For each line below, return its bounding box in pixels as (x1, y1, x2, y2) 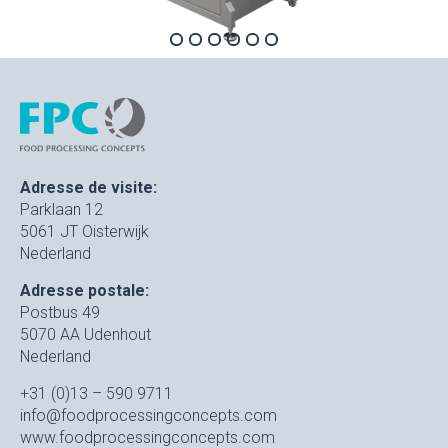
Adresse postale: (20, 280, 149, 300)
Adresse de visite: (20, 177, 157, 197)
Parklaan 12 (20, 199, 103, 219)
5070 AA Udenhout (20, 324, 151, 344)
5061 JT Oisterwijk (20, 221, 149, 241)
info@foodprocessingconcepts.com (20, 405, 277, 425)
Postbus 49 (20, 302, 100, 322)
